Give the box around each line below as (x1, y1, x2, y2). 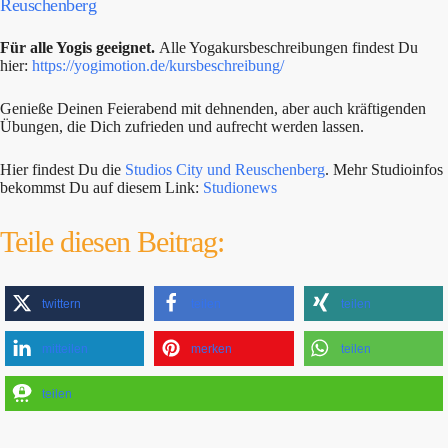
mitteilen (42, 341, 88, 356)
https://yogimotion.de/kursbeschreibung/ (32, 56, 284, 74)
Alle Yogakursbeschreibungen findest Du (159, 38, 418, 56)
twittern (42, 296, 81, 311)
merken (191, 341, 233, 356)
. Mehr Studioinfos (325, 160, 443, 178)
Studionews (203, 178, 277, 196)
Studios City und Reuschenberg (125, 160, 325, 178)
